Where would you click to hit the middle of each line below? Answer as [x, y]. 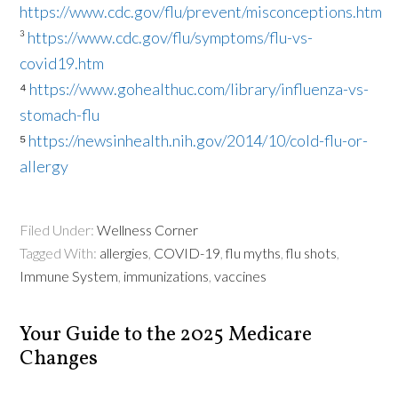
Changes [59, 359]
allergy [44, 167]
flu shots [312, 253]
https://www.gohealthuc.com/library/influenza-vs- [199, 89]
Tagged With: [60, 253]
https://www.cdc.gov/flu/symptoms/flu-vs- [171, 38]
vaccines [241, 276]
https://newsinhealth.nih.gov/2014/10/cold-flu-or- [199, 141]
